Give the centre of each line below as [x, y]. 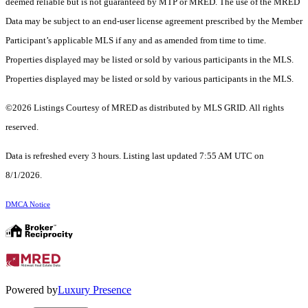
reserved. [22, 127]
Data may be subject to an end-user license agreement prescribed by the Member [154, 21]
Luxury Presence [95, 290]
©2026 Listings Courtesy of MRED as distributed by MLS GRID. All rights [145, 108]
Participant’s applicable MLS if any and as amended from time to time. [136, 41]
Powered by [32, 290]
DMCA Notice [28, 205]
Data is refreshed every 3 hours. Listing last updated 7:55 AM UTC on [135, 156]
